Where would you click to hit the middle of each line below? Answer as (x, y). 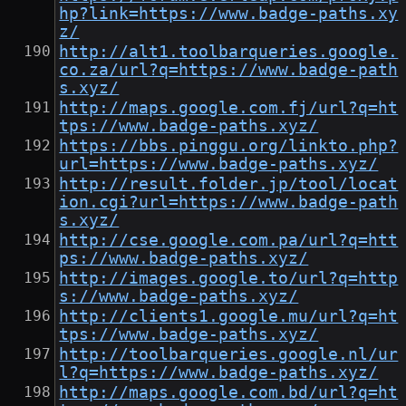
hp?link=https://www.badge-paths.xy (229, 14)
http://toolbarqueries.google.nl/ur (229, 355)
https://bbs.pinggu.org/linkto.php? (229, 146)
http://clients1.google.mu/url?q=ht (229, 317)
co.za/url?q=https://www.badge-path (229, 70)
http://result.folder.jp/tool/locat (229, 184)
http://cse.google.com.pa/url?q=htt (229, 241)
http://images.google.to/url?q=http (229, 279)
